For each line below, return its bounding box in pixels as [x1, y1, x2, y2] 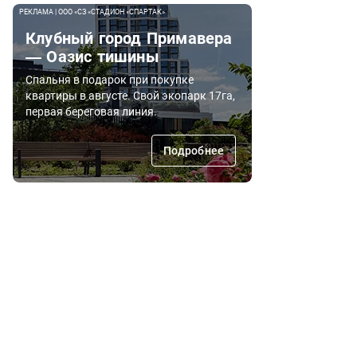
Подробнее [163, 143, 224, 157]
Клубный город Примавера [25, 29, 233, 47]
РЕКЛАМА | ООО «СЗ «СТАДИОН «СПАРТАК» [19, 7, 165, 16]
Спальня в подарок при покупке [25, 73, 194, 86]
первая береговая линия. [25, 104, 157, 118]
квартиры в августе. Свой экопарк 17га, [25, 88, 235, 102]
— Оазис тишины [25, 47, 159, 65]
